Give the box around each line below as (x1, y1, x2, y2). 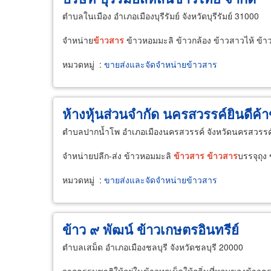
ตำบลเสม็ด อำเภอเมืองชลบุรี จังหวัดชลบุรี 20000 (62, 241, 243, 253)
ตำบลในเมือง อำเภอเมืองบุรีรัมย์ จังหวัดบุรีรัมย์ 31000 (62, 10, 259, 22)
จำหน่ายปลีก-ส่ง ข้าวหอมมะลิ (62, 149, 174, 162)
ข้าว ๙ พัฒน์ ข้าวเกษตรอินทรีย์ (62, 220, 239, 239)
